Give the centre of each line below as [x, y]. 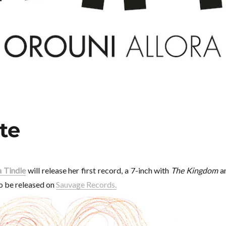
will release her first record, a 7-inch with [99, 171]
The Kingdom [194, 171]
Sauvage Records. [86, 185]
